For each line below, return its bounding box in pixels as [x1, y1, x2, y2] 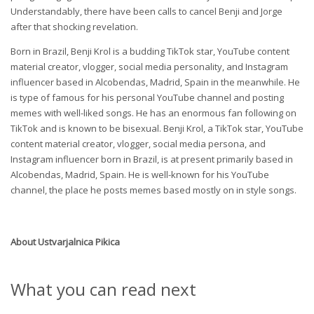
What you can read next [11, 278, 196, 301]
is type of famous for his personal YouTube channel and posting [11, 90, 284, 104]
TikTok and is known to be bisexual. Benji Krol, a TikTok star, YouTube [11, 121, 303, 135]
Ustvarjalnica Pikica [38, 235, 120, 249]
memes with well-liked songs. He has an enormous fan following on [11, 106, 296, 119]
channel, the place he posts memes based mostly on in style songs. [11, 183, 296, 196]
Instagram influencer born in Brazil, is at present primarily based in [11, 152, 293, 165]
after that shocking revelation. [11, 20, 138, 33]
